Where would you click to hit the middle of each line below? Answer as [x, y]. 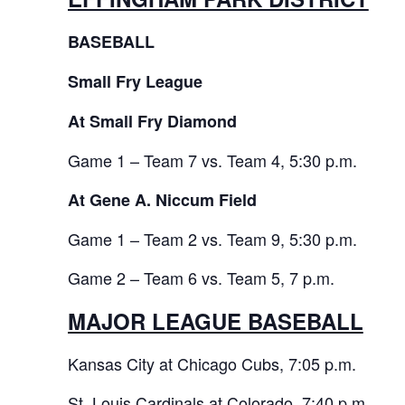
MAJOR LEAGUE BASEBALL [215, 321]
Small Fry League [135, 82]
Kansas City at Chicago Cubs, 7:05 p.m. [212, 364]
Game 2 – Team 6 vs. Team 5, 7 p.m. [201, 278]
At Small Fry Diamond [152, 122]
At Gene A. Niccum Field [162, 200]
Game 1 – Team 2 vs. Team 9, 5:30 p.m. [212, 239]
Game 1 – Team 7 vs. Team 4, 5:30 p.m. [212, 160]
